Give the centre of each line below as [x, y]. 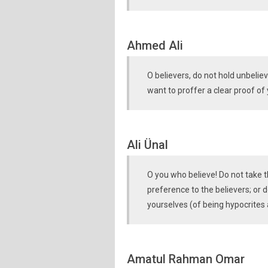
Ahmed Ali [155, 45]
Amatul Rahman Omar [186, 259]
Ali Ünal [147, 145]
